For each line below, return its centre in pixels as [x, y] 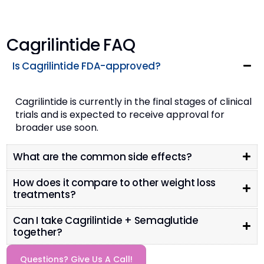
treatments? [44, 194]
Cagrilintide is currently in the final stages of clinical [134, 101]
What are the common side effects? [103, 156]
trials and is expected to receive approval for [120, 114]
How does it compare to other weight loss [115, 182]
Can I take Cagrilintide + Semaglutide [106, 220]
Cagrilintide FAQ [71, 45]
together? [38, 232]
